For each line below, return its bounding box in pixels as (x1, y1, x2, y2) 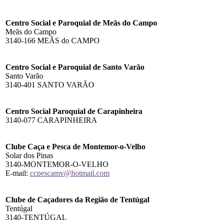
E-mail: (5, 168, 30, 177)
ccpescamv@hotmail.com (30, 168, 110, 177)
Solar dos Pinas (5, 151, 53, 160)
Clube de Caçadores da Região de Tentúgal (5, 195, 149, 204)
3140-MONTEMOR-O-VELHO (5, 160, 109, 168)
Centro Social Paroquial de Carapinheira (5, 107, 142, 115)
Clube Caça (5, 142, 45, 151)
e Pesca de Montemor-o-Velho (45, 142, 145, 151)
